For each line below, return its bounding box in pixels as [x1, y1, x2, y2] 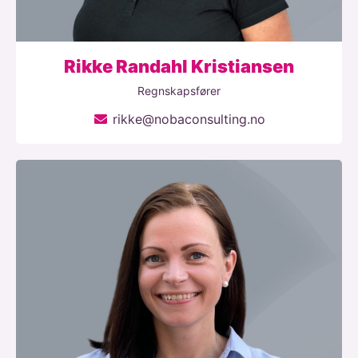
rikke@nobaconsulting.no [113, 111, 265, 128]
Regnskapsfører [137, 84, 221, 98]
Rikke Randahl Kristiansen [64, 56, 294, 78]
